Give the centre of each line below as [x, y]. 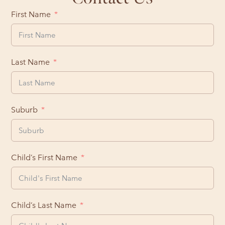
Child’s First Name [44, 157]
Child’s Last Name [44, 205]
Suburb [25, 109]
